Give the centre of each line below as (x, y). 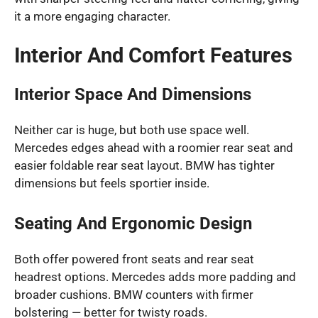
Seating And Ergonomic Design (133, 223)
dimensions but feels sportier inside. (112, 183)
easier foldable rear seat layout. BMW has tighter (144, 166)
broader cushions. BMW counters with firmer (134, 294)
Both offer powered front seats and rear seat (134, 259)
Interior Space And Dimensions (133, 95)
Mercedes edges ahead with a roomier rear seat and (154, 148)
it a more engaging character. (92, 16)
